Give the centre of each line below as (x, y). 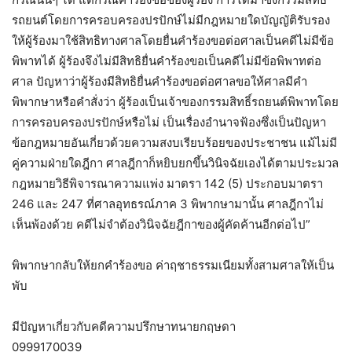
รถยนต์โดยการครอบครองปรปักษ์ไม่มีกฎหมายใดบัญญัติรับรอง (171, 20)
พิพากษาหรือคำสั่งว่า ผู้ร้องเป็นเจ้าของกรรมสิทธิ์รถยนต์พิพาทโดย (175, 102)
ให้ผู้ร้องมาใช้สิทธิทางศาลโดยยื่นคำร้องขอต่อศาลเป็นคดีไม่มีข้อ (173, 41)
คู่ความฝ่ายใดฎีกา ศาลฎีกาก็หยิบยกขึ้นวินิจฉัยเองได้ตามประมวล (175, 163)
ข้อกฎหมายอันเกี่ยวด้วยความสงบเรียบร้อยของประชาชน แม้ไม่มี (174, 143)
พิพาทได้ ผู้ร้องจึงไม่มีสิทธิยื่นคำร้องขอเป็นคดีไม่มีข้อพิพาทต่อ (167, 61)
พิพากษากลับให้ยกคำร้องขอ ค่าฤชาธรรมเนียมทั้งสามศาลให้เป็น (173, 266)
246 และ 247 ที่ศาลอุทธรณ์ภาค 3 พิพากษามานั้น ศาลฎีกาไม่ (168, 204)
